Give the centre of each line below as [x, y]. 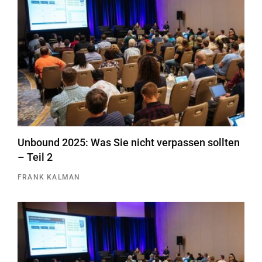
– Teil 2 [35, 157]
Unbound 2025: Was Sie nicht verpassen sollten [129, 143]
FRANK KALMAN [49, 177]
